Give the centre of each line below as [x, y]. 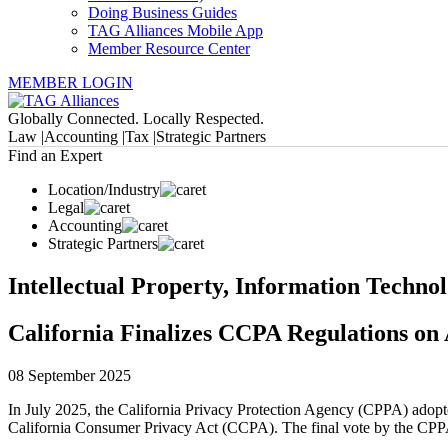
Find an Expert [55, 155]
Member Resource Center [169, 48]
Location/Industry [104, 189]
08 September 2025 [69, 375]
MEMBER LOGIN [70, 82]
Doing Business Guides [162, 12]
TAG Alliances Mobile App [175, 30]
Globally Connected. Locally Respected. [136, 118]
